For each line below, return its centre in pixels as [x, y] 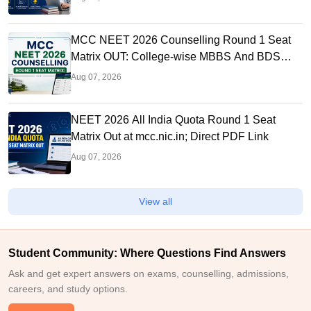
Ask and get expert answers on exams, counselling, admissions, [149, 274]
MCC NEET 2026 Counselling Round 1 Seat [181, 40]
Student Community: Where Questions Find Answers [147, 253]
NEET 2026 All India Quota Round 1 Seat [173, 120]
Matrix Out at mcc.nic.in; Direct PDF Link [170, 137]
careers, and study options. [68, 289]
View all [155, 202]
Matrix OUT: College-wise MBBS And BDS [176, 57]
